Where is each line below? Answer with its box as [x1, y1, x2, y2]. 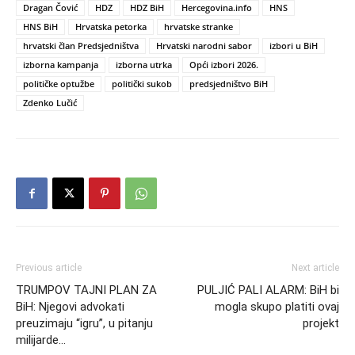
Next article [292, 262, 339, 274]
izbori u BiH [269, 40, 318, 52]
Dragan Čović [23, 2, 78, 14]
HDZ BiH [130, 2, 164, 14]
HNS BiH [23, 21, 58, 33]
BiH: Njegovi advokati [16, 300, 124, 315]
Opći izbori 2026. [189, 59, 258, 71]
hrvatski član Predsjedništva [23, 40, 139, 52]
